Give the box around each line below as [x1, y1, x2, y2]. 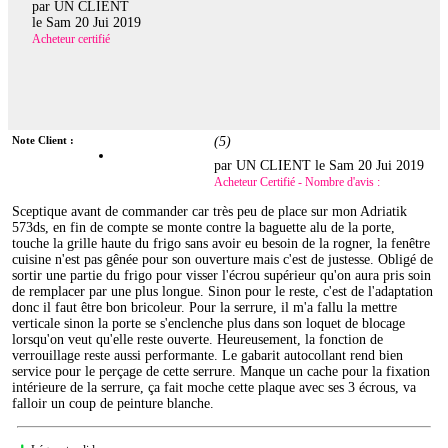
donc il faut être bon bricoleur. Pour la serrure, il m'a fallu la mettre [12, 300, 398, 316]
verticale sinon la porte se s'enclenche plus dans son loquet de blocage [12, 316, 406, 332]
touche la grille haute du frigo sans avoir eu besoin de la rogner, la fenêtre [12, 236, 431, 252]
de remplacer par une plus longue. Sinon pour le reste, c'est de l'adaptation [12, 284, 434, 300]
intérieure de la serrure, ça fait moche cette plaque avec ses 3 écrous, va [12, 380, 417, 396]
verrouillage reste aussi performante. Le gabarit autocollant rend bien [12, 348, 404, 364]
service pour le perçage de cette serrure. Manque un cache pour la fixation [12, 364, 431, 380]
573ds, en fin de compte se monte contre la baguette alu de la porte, [12, 220, 396, 236]
